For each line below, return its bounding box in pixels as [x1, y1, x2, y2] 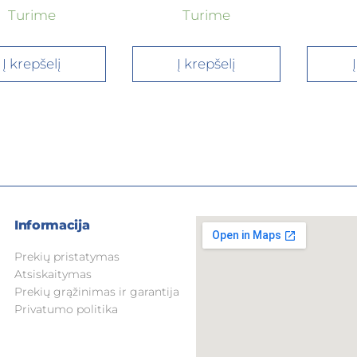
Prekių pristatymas [14, 249, 120, 265]
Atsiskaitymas [14, 267, 92, 282]
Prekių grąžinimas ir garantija [14, 284, 179, 300]
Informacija [14, 218, 90, 233]
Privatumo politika [14, 302, 118, 317]
